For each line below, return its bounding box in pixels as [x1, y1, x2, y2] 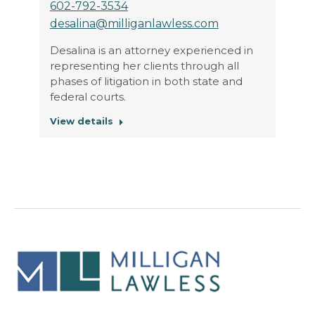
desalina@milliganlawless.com [49, 16, 219, 30]
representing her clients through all [49, 58, 239, 72]
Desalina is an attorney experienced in [49, 43, 253, 57]
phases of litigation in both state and [49, 74, 243, 88]
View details [49, 115, 113, 127]
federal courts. [49, 89, 126, 103]
